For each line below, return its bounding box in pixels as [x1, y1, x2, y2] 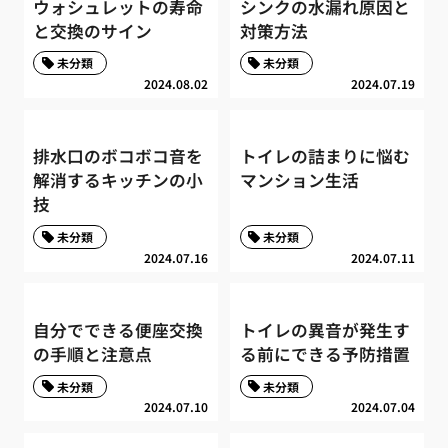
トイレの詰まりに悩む [239, 144, 410, 169]
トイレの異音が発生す [239, 318, 410, 343]
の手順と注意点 [33, 342, 153, 367]
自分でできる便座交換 [33, 318, 204, 343]
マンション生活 [239, 168, 359, 193]
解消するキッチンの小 [33, 168, 204, 193]
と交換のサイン [33, 18, 153, 43]
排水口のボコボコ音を [33, 144, 204, 169]
